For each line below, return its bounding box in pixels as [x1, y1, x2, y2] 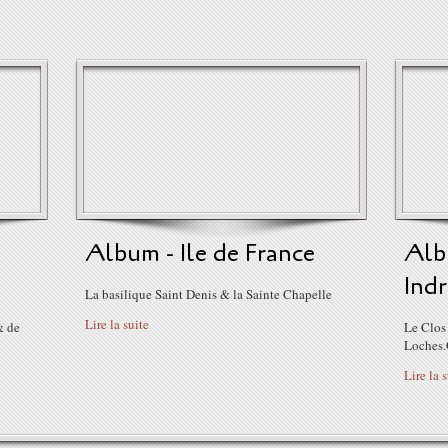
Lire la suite [85, 315, 149, 333]
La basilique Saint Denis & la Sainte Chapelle [85, 285, 332, 303]
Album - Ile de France [85, 237, 315, 270]
